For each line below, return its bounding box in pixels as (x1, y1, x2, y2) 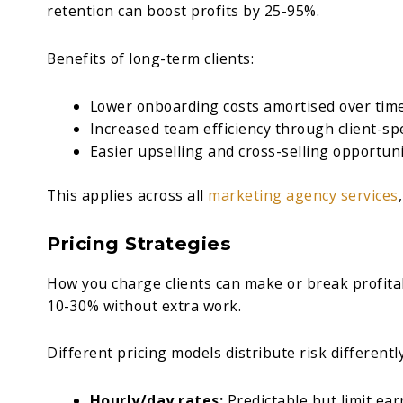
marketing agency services (208, 184, 399, 205)
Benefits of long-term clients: (47, 49, 254, 69)
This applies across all (47, 184, 208, 205)
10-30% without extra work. (47, 295, 241, 316)
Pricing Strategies (47, 231, 231, 255)
